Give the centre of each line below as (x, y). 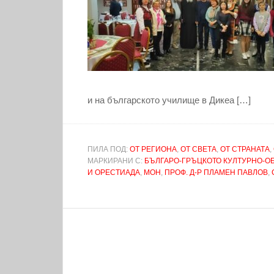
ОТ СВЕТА (198, 149)
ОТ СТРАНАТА (245, 149)
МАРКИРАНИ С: (116, 161)
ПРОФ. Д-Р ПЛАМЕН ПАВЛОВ (216, 172)
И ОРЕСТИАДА (114, 172)
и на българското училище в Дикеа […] (169, 100)
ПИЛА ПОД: (109, 149)
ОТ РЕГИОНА (153, 149)
